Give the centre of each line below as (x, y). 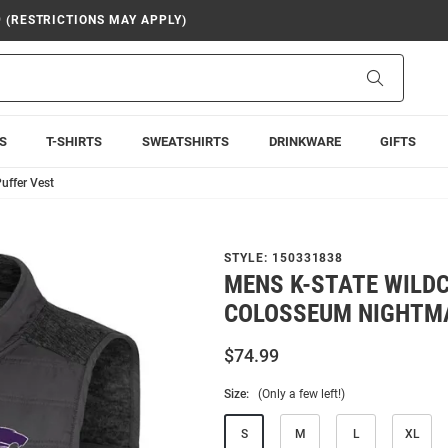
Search (403, 77)
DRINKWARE (304, 141)
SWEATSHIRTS (185, 141)
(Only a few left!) (301, 394)
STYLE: (248, 258)
